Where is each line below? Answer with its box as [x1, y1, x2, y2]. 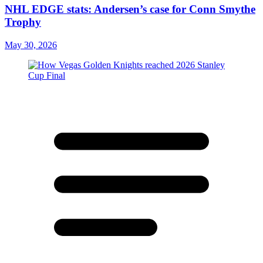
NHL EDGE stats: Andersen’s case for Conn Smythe [5, 3, 255, 16]
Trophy [5, 16, 41, 29]
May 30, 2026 [5, 39, 57, 50]
